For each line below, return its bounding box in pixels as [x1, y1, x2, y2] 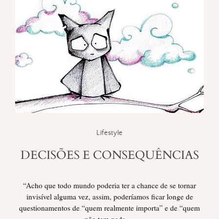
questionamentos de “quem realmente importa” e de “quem [19, 202, 200, 213]
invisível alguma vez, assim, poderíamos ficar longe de [26, 191, 193, 201]
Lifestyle [96, 129, 123, 137]
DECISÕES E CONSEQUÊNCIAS [20, 147, 199, 163]
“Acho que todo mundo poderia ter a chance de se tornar [23, 180, 196, 190]
